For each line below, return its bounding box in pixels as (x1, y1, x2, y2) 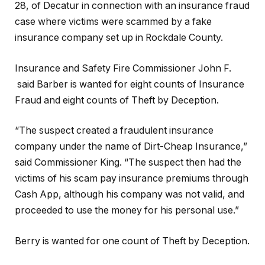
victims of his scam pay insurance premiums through (15, 173, 248, 185)
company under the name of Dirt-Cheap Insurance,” (15, 141, 247, 153)
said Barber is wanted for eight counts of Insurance (15, 78, 244, 90)
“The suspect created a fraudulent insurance (15, 125, 214, 137)
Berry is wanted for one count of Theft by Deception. (15, 235, 250, 247)
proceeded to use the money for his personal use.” (15, 205, 239, 216)
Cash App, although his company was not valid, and (15, 189, 244, 201)
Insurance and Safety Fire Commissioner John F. (15, 62, 231, 74)
